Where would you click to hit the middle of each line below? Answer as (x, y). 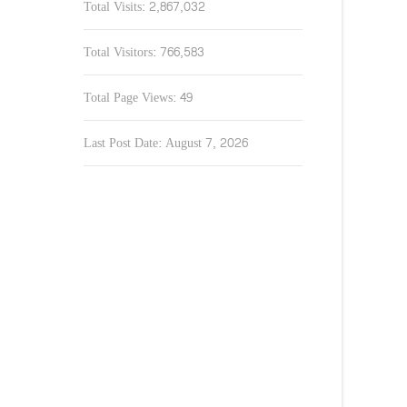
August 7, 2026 (207, 143)
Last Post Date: (124, 143)
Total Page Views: (132, 98)
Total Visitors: (122, 52)
